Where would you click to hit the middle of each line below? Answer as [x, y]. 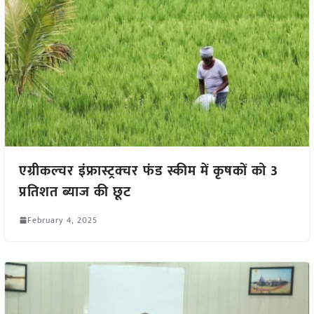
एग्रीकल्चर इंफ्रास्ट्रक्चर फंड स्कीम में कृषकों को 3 [148, 171]
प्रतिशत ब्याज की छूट [75, 192]
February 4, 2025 [62, 220]
